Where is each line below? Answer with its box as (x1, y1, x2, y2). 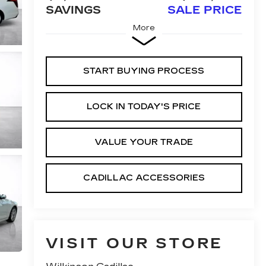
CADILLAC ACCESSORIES (83, 173, 205, 183)
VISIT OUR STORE (45, 235, 223, 252)
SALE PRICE (167, 4, 242, 17)
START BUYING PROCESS (83, 66, 205, 77)
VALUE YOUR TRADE (94, 137, 194, 148)
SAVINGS (45, 4, 101, 17)
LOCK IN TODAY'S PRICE (87, 102, 201, 112)
